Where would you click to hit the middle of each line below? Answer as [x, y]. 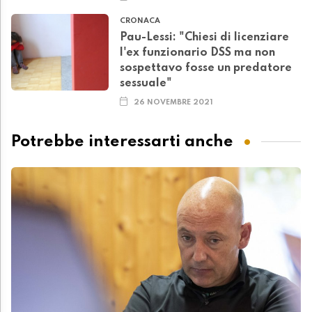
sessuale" [146, 84]
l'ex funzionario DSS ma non [197, 53]
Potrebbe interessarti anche [122, 141]
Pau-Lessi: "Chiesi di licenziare [204, 38]
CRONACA [140, 21]
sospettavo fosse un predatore [206, 69]
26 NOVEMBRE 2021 [174, 103]
